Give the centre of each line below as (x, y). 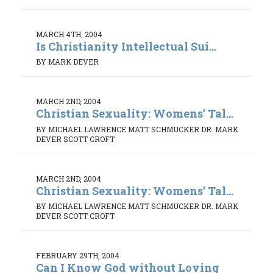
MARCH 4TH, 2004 (69, 34)
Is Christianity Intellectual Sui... (126, 46)
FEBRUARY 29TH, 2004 (78, 256)
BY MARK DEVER (67, 62)
